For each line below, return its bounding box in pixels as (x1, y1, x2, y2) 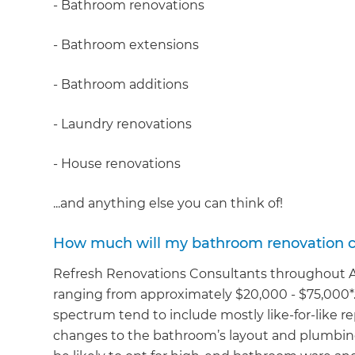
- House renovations (53, 155, 181, 171)
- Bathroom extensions (53, 36, 200, 52)
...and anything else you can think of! (53, 195, 284, 211)
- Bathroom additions (53, 76, 189, 92)
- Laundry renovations (53, 116, 193, 132)
